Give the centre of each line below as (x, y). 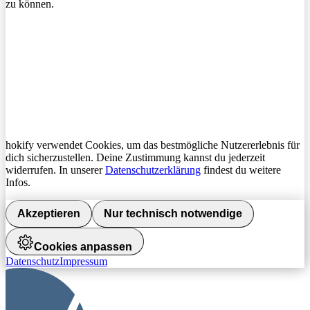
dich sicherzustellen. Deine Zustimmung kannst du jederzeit (135, 158)
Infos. (18, 183)
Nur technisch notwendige (173, 214)
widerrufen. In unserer (55, 170)
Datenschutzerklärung (153, 170)
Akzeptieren (49, 214)
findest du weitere (241, 170)
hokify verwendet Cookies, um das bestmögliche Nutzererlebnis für (153, 145)
